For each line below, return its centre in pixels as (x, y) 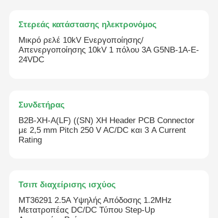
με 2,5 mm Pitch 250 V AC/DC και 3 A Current (102, 130)
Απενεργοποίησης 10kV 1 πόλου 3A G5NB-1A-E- (109, 50)
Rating (30, 140)
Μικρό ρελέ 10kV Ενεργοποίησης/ (81, 40)
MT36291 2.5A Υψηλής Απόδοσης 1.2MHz (95, 200)
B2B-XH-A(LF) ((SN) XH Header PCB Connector (107, 120)
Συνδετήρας (42, 105)
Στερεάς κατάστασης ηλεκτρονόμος (88, 25)
